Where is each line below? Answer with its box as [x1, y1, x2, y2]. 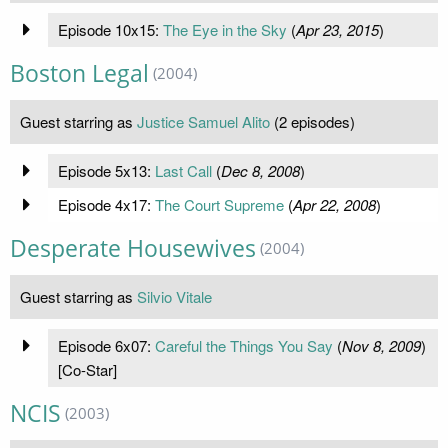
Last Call [154, 159, 212, 181]
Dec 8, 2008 [220, 159, 300, 181]
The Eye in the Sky [162, 18, 287, 40]
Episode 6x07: [57, 334, 155, 356]
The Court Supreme [154, 193, 284, 215]
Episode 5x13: [57, 159, 155, 181]
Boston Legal [10, 57, 149, 89]
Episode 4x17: [57, 193, 155, 215]
